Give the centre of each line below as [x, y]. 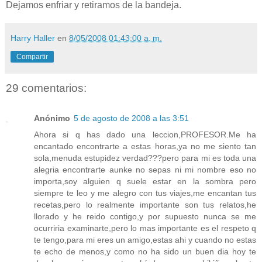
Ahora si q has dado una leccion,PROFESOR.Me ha [145, 135]
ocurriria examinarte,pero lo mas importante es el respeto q [145, 228]
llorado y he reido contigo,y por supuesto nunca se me [145, 217]
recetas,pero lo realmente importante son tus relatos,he [145, 205]
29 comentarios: [46, 88]
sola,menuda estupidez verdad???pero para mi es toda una [145, 158]
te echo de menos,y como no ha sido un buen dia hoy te [145, 252]
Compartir [32, 57]
